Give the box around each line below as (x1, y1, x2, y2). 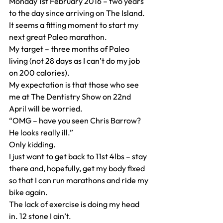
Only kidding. (9, 139, 56, 150)
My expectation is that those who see (9, 80, 140, 90)
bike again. (9, 187, 48, 198)
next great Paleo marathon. (9, 32, 107, 42)
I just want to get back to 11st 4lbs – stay (9, 151, 148, 162)
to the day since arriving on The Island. (9, 8, 145, 18)
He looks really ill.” (9, 127, 73, 138)
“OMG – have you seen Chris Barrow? (9, 115, 142, 126)
